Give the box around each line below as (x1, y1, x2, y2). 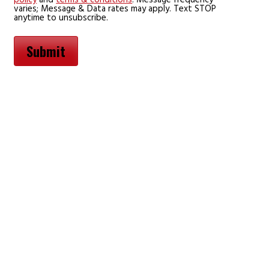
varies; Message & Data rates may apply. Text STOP (14, 1, 217, 16)
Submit (26, 41, 66, 61)
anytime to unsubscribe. (14, 10, 109, 25)
